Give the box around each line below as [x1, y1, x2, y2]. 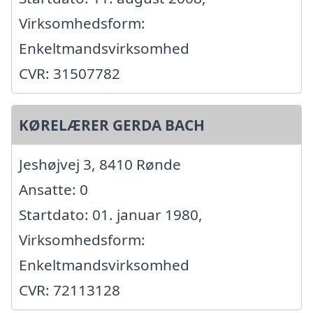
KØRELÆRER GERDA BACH [19, 115, 205, 136]
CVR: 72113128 [19, 280, 120, 300]
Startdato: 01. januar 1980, [19, 205, 203, 225]
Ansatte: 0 [19, 180, 88, 200]
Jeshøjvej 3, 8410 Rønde [19, 154, 181, 175]
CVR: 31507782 [19, 64, 120, 84]
